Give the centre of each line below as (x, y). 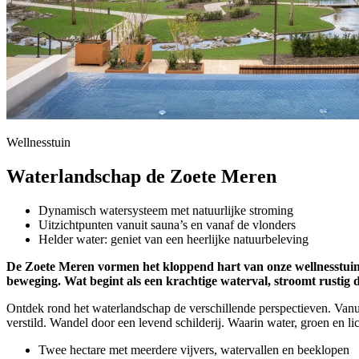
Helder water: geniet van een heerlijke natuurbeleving (173, 239)
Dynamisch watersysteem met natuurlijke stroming (166, 210)
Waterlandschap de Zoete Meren (141, 176)
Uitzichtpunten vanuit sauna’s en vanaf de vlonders (167, 224)
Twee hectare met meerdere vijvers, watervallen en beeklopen (194, 349)
